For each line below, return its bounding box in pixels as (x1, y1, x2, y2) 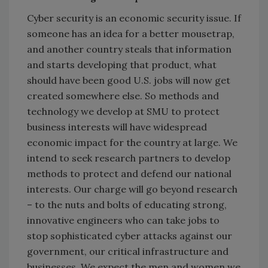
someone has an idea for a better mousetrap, (27, 27, 234, 39)
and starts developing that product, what (27, 58, 217, 71)
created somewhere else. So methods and (27, 89, 219, 102)
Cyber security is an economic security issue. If (27, 11, 241, 24)
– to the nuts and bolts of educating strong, (27, 198, 227, 211)
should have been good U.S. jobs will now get (27, 74, 230, 86)
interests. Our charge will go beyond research (27, 182, 237, 195)
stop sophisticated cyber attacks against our (27, 229, 232, 242)
